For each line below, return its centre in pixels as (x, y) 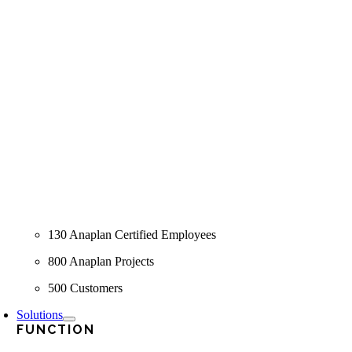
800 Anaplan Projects (101, 261)
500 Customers (86, 288)
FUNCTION (56, 330)
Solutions (40, 315)
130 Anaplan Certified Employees (132, 235)
